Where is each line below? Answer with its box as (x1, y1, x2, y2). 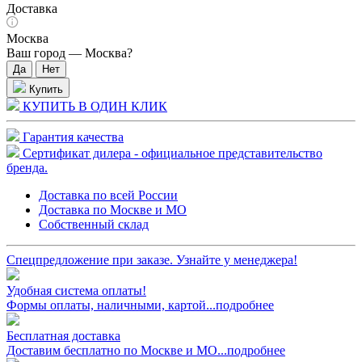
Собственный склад (39, 217, 149, 231)
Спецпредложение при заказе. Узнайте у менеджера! (6, 252, 297, 267)
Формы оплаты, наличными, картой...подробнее (6, 297, 274, 312)
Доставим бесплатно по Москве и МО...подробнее (6, 343, 285, 357)
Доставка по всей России (39, 187, 178, 202)
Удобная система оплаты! (6, 283, 146, 297)
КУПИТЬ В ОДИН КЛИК (19, 99, 167, 113)
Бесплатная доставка (6, 328, 120, 343)
